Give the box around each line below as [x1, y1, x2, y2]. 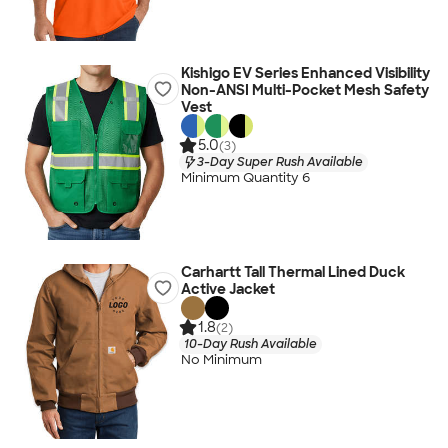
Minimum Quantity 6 [180, 169, 310, 187]
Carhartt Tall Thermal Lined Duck [180, 263, 405, 281]
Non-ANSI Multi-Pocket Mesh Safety [180, 81, 429, 99]
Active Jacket [180, 280, 275, 298]
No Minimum [180, 351, 262, 369]
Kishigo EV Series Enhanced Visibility [180, 64, 430, 82]
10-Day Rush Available [183, 335, 317, 352]
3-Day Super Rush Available [196, 153, 363, 170]
